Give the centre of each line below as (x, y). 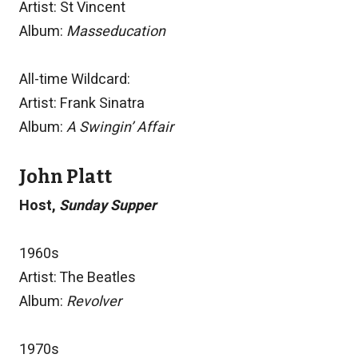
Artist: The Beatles (78, 278)
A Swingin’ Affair (120, 128)
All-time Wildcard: (75, 80)
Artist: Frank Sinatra (82, 104)
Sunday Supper (108, 206)
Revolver (94, 302)
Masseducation (116, 32)
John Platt (66, 177)
